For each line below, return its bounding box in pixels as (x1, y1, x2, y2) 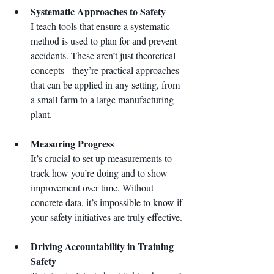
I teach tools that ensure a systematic (31, 20, 172, 33)
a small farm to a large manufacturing (31, 93, 176, 106)
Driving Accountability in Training (31, 239, 176, 254)
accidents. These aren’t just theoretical (31, 49, 178, 62)
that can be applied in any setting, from (31, 78, 182, 92)
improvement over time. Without (31, 181, 156, 194)
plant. (31, 108, 52, 121)
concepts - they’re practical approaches (31, 64, 182, 77)
